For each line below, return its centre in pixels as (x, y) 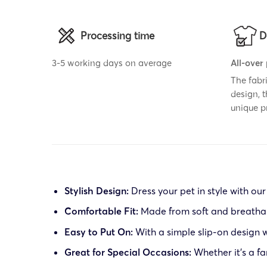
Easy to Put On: (98, 232)
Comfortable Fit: (101, 211)
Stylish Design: (96, 190)
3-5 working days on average (112, 63)
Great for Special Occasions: (128, 252)
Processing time (117, 35)
